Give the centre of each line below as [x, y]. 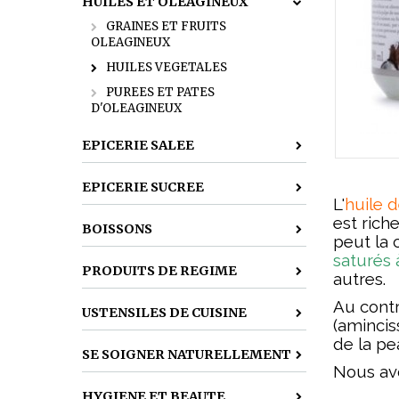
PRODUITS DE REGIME [159, 271]
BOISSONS [117, 229]
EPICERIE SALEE [138, 145]
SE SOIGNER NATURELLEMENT [187, 354]
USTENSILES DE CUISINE [164, 313]
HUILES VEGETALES [167, 67]
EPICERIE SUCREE [143, 187]
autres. [359, 279]
